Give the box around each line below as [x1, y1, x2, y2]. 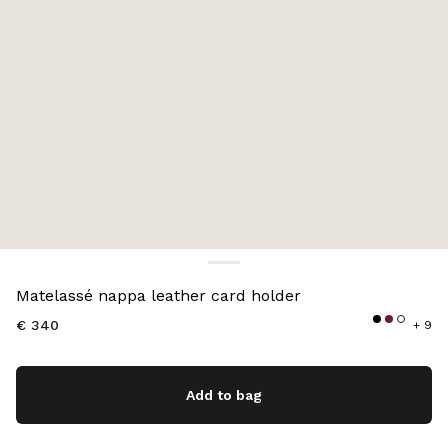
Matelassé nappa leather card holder [16, 286, 301, 305]
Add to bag [186, 386, 262, 403]
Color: [16, 268, 58, 284]
